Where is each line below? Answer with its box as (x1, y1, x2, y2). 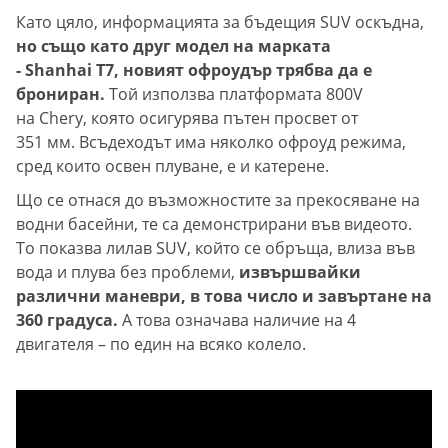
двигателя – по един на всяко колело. (16, 333, 306, 356)
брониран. (16, 83, 105, 106)
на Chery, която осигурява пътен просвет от (16, 107, 358, 130)
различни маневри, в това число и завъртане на (16, 285, 432, 308)
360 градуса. (16, 309, 118, 332)
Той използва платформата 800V (105, 83, 363, 106)
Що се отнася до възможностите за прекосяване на (16, 189, 420, 212)
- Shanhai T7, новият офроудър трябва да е (16, 59, 372, 82)
